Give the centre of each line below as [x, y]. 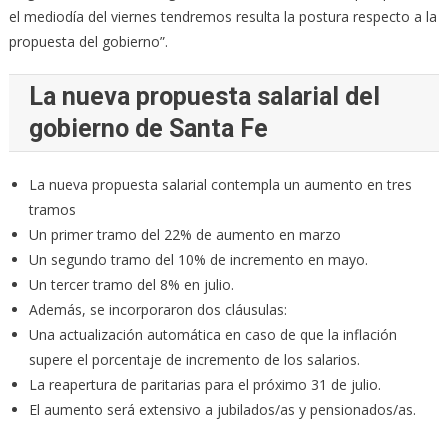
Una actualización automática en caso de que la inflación [212, 335]
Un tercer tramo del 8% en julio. [131, 285]
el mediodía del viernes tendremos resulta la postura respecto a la [222, 17]
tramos [52, 210]
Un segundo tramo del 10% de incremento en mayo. [198, 260]
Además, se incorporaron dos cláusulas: [157, 310]
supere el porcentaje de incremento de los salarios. [194, 360]
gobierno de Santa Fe [148, 129]
